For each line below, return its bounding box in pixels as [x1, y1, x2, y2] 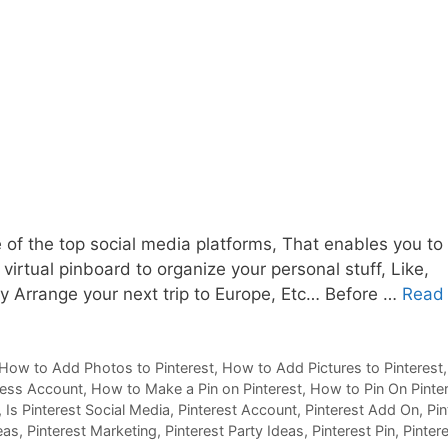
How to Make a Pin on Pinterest [91, 380, 302, 398]
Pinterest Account [178, 401, 297, 419]
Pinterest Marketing [27, 422, 157, 440]
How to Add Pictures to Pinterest [222, 359, 444, 377]
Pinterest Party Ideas [165, 422, 304, 440]
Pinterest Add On [305, 401, 419, 419]
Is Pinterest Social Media [6, 401, 170, 419]
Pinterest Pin [312, 422, 395, 440]
